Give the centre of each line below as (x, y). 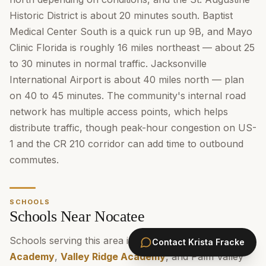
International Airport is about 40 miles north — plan (127, 80)
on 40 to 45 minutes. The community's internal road (128, 96)
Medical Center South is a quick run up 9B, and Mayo (131, 31)
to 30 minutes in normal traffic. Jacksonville (108, 64)
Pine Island (187, 240)
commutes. (34, 160)
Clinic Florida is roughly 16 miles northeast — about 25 (132, 47)
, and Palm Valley (205, 256)
